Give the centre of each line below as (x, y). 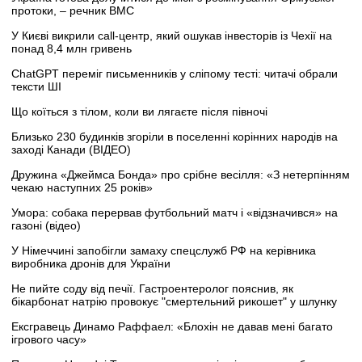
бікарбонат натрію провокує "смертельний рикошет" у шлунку (174, 302)
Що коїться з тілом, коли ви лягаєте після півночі (139, 112)
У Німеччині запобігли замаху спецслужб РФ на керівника (164, 251)
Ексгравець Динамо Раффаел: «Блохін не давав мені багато (172, 327)
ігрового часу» (49, 340)
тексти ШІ (36, 87)
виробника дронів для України (91, 264)
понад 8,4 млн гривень (72, 49)
